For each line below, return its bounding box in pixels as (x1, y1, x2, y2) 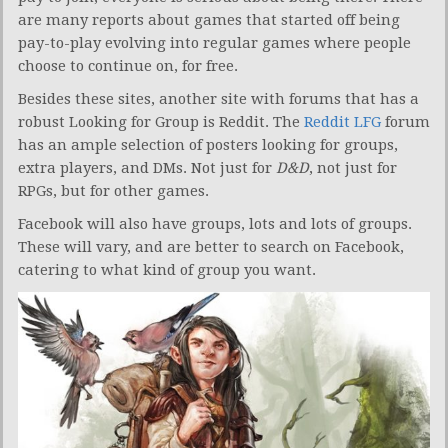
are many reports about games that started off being (18, 11, 400, 30)
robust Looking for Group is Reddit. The (18, 113, 304, 132)
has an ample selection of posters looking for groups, (18, 136, 398, 155)
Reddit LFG (304, 113, 381, 132)
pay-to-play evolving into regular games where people (18, 34, 411, 53)
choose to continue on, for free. (18, 57, 238, 76)
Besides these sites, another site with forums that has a (18, 90, 419, 109)
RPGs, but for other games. (18, 182, 209, 201)
